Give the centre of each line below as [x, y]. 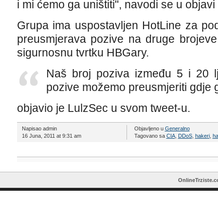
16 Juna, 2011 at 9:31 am [51, 136]
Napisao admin [39, 128]
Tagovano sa [150, 136]
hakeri [202, 136]
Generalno [177, 128]
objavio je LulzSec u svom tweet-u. [103, 108]
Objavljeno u [149, 128]
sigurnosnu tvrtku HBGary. [83, 53]
